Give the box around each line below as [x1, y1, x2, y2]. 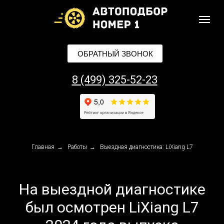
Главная [31, 143, 54, 150]
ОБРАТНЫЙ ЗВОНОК [77, 49, 153, 58]
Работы [67, 143, 87, 150]
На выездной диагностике [18, 180, 205, 198]
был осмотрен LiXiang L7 [25, 198, 199, 216]
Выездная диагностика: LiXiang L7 [99, 143, 193, 150]
